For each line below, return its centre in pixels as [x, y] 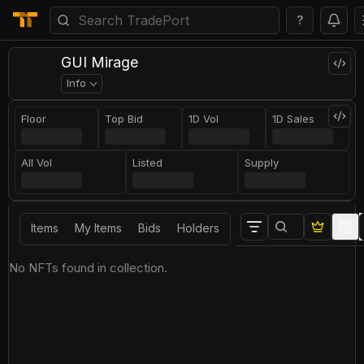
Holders [198, 228]
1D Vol [204, 119]
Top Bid [124, 119]
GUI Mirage [100, 62]
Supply [261, 162]
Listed [148, 162]
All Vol [37, 162]
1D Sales [293, 119]
